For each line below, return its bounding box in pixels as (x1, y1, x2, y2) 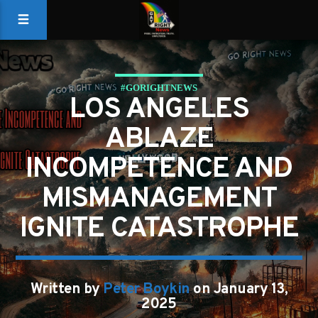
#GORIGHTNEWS (120, 82, 197, 93)
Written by (30, 280, 104, 299)
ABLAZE (104, 122, 214, 158)
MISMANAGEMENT (41, 182, 277, 217)
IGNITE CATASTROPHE (19, 212, 299, 247)
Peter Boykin (103, 280, 190, 299)
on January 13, (190, 280, 288, 299)
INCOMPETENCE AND (26, 152, 292, 187)
